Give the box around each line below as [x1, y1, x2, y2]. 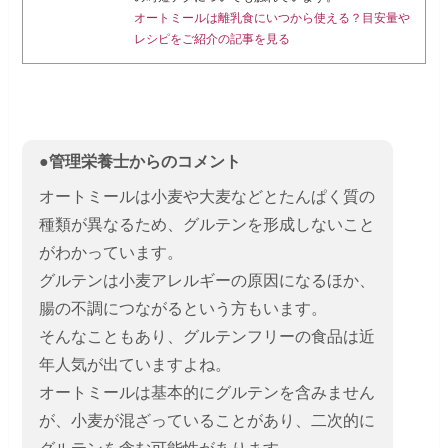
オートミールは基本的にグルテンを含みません [38, 383, 375, 401]
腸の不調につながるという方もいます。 [38, 299, 327, 317]
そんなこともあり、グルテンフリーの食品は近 [38, 327, 375, 345]
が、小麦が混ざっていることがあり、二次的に [38, 411, 375, 429]
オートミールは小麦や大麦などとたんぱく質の [38, 187, 375, 205]
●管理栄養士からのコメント [38, 153, 241, 171]
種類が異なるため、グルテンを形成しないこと [38, 215, 375, 233]
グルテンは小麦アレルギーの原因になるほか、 [38, 271, 375, 289]
